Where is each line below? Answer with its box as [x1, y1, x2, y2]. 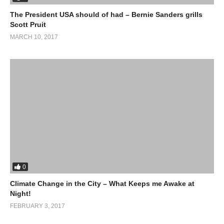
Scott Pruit [10, 20, 46, 28]
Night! [10, 189, 31, 198]
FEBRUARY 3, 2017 [10, 202, 65, 210]
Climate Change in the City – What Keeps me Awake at [10, 179, 194, 188]
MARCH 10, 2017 [10, 33, 58, 40]
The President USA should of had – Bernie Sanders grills [10, 10, 202, 18]
